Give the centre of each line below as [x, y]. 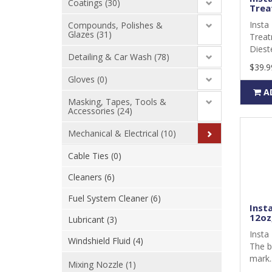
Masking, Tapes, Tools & [117, 102]
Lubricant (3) [93, 219]
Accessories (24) [100, 111]
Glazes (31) [90, 34]
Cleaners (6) [91, 177]
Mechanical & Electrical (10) [122, 133]
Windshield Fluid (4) [106, 241]
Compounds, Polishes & [115, 25]
